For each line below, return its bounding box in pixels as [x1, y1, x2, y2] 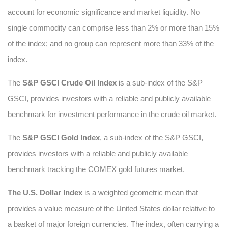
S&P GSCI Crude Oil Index [22, 78, 117, 87]
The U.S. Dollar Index [8, 188, 82, 197]
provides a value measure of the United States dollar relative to [8, 204, 215, 213]
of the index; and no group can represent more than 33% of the [8, 39, 214, 48]
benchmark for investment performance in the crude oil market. [8, 110, 216, 119]
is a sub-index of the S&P [117, 78, 203, 87]
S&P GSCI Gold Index [22, 133, 100, 142]
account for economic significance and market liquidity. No [8, 8, 200, 16]
